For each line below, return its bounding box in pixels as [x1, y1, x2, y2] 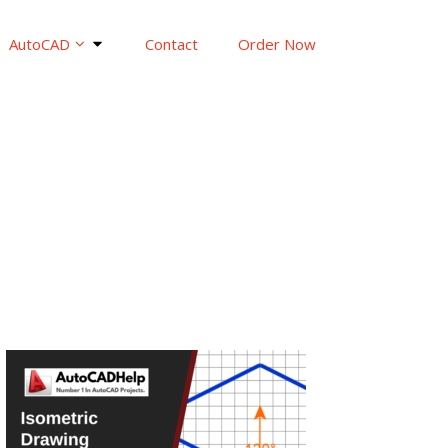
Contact [144, 33, 198, 54]
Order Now [237, 33, 316, 54]
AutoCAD [8, 33, 70, 54]
